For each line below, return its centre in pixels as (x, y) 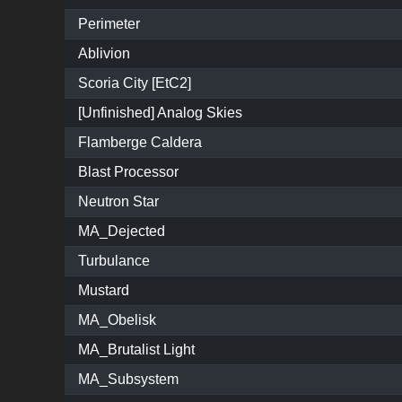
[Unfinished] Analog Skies (160, 113)
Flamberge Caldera (140, 143)
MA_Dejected (122, 232)
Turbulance (114, 261)
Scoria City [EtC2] (135, 83)
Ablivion (104, 54)
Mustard (104, 291)
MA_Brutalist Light (136, 350)
